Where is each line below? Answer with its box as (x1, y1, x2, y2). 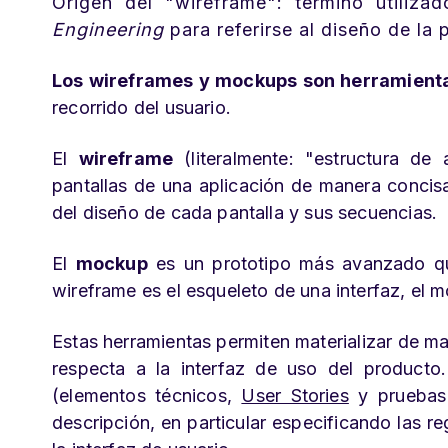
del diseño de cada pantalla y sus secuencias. (52, 202, 438, 223)
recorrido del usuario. (52, 97, 231, 118)
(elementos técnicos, (52, 385, 242, 406)
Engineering (52, 19, 164, 40)
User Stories (241, 385, 349, 406)
